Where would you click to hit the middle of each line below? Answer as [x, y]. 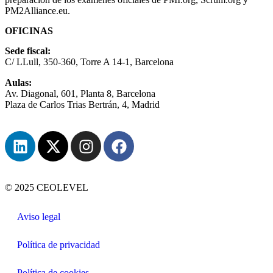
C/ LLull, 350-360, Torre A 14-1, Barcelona [89, 62]
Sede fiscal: [28, 51]
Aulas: [18, 83]
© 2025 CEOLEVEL [47, 188]
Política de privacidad [58, 245]
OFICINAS [29, 31]
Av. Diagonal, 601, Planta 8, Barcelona [80, 94]
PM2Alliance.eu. [37, 11]
